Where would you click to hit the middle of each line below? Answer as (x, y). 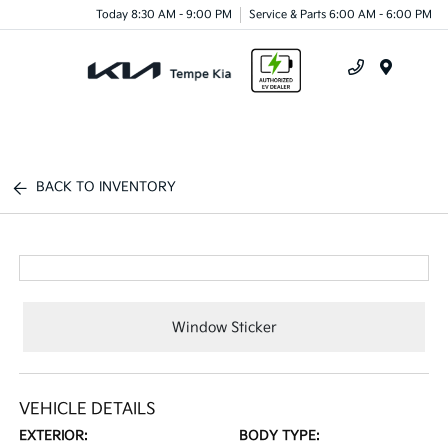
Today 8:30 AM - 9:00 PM (164, 14)
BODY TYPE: (279, 436)
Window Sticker (224, 327)
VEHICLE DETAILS (88, 409)
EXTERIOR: (54, 436)
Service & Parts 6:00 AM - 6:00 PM (340, 14)
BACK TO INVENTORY (106, 187)
